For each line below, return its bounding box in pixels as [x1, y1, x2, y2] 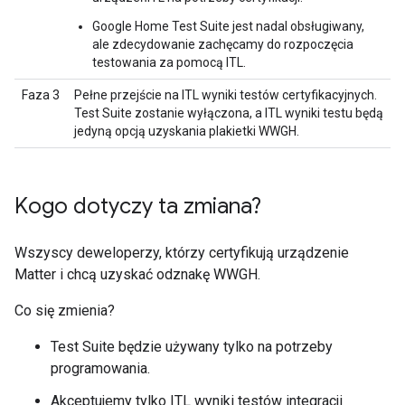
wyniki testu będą [282, 106, 383, 120]
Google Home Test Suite [92, 19, 230, 33]
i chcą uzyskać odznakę [56, 266, 213, 283]
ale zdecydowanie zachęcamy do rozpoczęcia [92, 37, 353, 52]
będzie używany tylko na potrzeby [115, 338, 333, 355]
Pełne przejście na [74, 88, 182, 102]
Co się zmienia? [14, 302, 115, 319]
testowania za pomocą [92, 55, 226, 70]
